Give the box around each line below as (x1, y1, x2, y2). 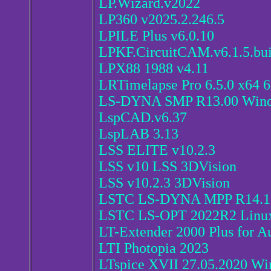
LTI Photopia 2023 (99, 240, 209, 256)
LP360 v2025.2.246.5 (99, 11, 224, 28)
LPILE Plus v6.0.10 (99, 28, 214, 44)
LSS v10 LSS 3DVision (99, 158, 237, 175)
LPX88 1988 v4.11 (99, 60, 209, 77)
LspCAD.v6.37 (99, 109, 187, 126)
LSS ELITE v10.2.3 (99, 142, 215, 158)
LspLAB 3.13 (99, 126, 178, 142)
